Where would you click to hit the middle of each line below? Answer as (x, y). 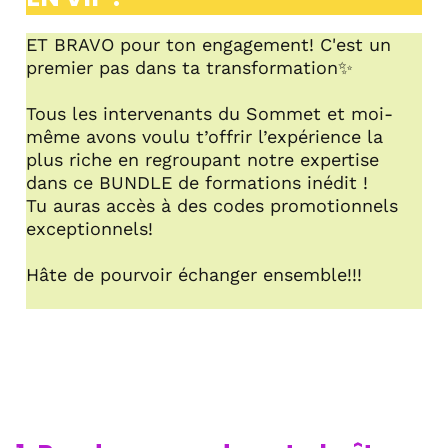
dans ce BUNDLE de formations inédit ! (197, 182)
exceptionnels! (89, 228)
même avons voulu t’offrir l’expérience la (204, 136)
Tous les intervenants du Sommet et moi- (209, 113)
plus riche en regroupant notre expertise (202, 159)
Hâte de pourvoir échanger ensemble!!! (194, 274)
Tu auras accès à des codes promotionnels (212, 205)
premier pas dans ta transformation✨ (189, 67)
